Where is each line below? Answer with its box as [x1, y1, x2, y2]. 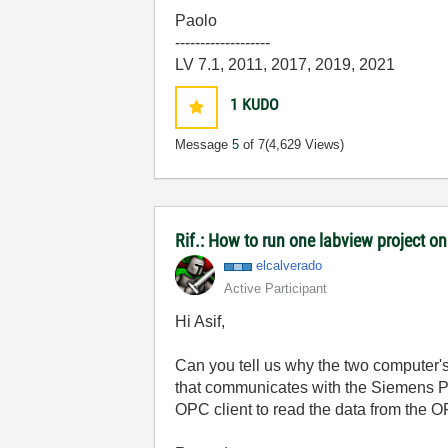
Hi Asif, [175, 313, 226, 330]
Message [175, 137, 233, 152]
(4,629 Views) [265, 137, 345, 152]
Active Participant [224, 281, 328, 296]
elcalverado [256, 258, 323, 273]
